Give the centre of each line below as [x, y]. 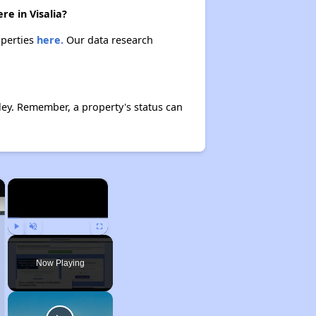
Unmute [43, 241]
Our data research [108, 40]
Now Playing [60, 263]
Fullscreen [113, 241]
